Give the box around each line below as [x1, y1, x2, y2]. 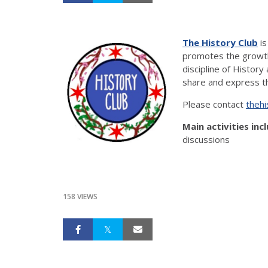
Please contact [182, 98, 246, 110]
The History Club [182, 36, 258, 48]
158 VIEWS [63, 191, 98, 202]
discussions [182, 133, 230, 145]
